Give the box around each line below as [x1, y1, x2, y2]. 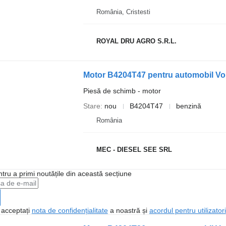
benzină [176, 102, 201, 110]
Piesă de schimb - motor [83, 87, 161, 95]
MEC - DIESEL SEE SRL [96, 145, 172, 153]
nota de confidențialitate [31, 206, 108, 214]
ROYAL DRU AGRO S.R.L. [96, 37, 177, 45]
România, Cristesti [96, 8, 150, 16]
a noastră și [107, 206, 149, 214]
